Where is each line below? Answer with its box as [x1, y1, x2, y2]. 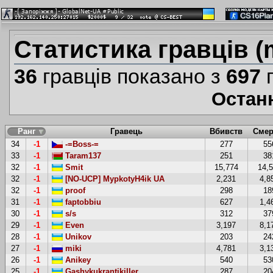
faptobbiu [62, 197, 101, 207]
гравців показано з [37, 65, 226, 88]
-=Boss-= [62, 139, 99, 149]
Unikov [62, 232, 91, 241]
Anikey [62, 255, 91, 264]
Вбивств [210, 126, 243, 136]
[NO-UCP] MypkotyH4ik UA [62, 174, 165, 183]
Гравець [110, 126, 143, 136]
